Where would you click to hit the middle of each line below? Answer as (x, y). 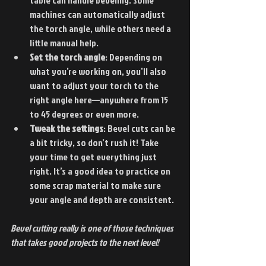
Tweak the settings (66, 128)
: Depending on (134, 57)
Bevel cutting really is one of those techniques (93, 228)
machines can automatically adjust (98, 14)
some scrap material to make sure (96, 185)
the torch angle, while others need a (101, 28)
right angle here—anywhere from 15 (100, 99)
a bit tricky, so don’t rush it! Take (95, 142)
